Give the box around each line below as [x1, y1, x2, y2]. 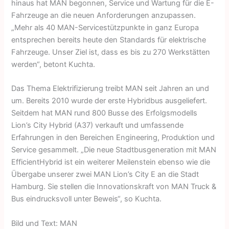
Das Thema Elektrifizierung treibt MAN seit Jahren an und [11, 84, 210, 94]
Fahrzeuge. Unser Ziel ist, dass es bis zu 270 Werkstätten [11, 47, 211, 57]
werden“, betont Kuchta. [11, 59, 96, 69]
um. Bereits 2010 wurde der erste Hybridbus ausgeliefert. [11, 96, 208, 106]
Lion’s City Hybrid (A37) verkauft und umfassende [11, 121, 184, 130]
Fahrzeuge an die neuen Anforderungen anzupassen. [11, 10, 196, 20]
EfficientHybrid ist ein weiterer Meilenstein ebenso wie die [11, 157, 211, 167]
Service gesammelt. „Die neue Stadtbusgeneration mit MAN [11, 145, 217, 155]
